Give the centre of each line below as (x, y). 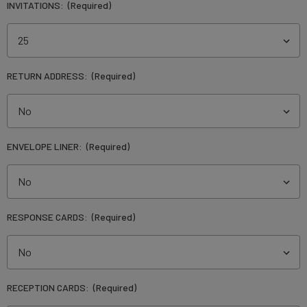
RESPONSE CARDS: (48, 217)
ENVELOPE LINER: (46, 146)
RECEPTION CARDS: (49, 287)
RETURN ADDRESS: (48, 75)
